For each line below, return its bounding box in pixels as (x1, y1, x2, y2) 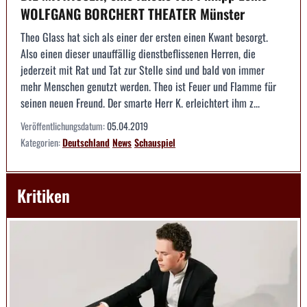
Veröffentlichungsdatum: (21, 119, 107, 134)
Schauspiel (134, 135, 175, 150)
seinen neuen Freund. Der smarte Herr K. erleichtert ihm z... (21, 95, 260, 112)
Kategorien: (21, 135, 62, 150)
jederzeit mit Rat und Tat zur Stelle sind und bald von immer (21, 62, 265, 79)
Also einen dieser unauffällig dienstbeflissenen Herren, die (21, 45, 256, 62)
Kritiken (17, 183, 70, 208)
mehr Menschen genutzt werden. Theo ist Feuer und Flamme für (21, 78, 276, 95)
